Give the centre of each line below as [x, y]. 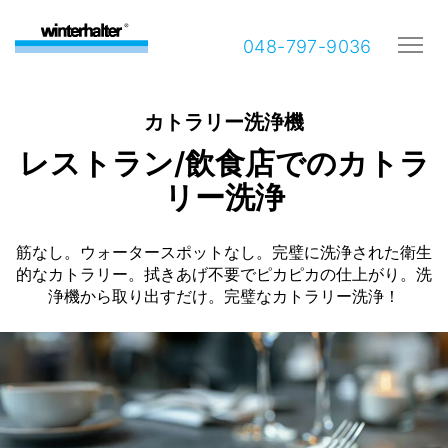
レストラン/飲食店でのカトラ [224, 162]
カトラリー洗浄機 [224, 121]
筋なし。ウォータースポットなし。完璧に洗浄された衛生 [224, 251]
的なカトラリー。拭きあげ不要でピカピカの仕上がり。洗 [224, 273]
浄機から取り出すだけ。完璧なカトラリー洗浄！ [224, 295]
